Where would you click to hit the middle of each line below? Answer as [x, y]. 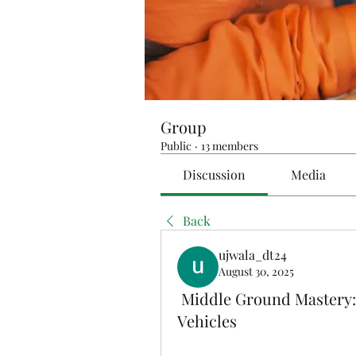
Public [176, 146]
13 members [230, 146]
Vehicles [207, 321]
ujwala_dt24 [253, 255]
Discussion [215, 174]
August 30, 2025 [256, 271]
